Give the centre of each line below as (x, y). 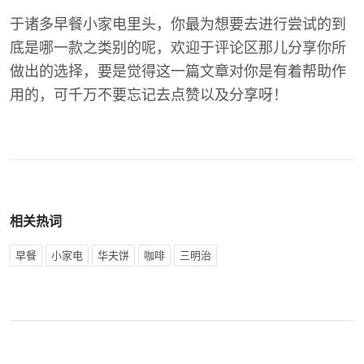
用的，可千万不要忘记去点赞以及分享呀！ (149, 95)
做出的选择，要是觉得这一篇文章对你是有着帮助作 (178, 71)
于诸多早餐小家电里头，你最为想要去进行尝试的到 (178, 24)
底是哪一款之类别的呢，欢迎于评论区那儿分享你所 (178, 48)
